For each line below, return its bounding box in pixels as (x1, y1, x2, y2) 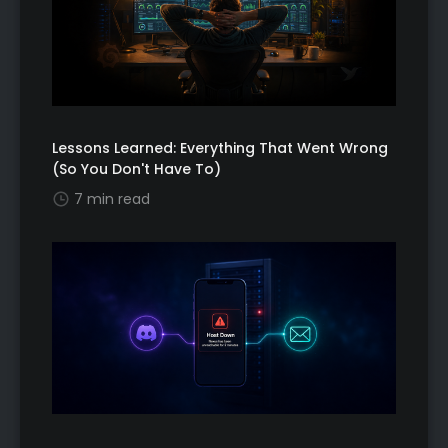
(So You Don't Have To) (52, 159, 221, 180)
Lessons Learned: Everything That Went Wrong (52, 138, 388, 159)
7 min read (74, 189, 150, 210)
